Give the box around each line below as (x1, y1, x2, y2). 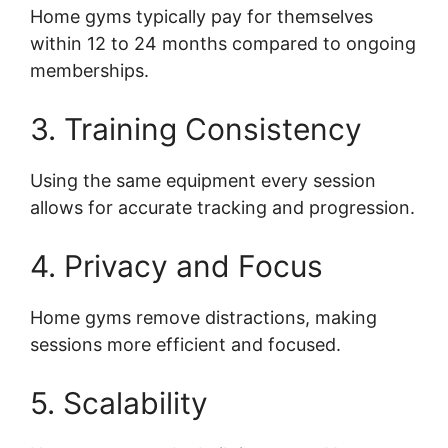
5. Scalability (30, 385, 208, 422)
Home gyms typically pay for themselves (30, 6, 373, 28)
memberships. (30, 60, 149, 82)
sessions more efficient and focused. (30, 334, 341, 356)
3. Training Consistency (30, 111, 362, 148)
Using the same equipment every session (30, 170, 376, 192)
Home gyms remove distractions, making (30, 307, 377, 329)
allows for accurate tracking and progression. (30, 197, 415, 219)
